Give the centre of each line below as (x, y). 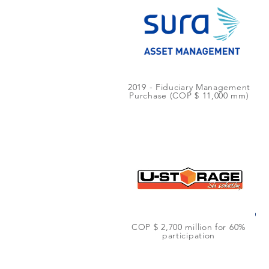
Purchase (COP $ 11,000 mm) (189, 95)
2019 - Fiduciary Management (189, 87)
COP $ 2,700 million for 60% (189, 227)
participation (189, 235)
